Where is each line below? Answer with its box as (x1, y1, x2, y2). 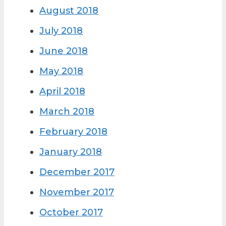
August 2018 (39, 5, 98, 17)
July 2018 (39, 25, 83, 37)
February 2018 (39, 126, 107, 138)
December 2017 (39, 166, 115, 178)
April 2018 (39, 86, 85, 97)
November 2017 (39, 187, 114, 198)
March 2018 (39, 106, 94, 118)
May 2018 (39, 66, 83, 77)
